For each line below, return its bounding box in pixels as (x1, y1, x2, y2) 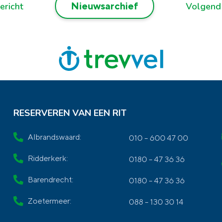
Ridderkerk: (28, 154, 68, 163)
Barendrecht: (28, 175, 74, 184)
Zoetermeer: (28, 196, 72, 206)
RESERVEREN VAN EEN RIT (13, 107, 127, 119)
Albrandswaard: (28, 132, 82, 142)
